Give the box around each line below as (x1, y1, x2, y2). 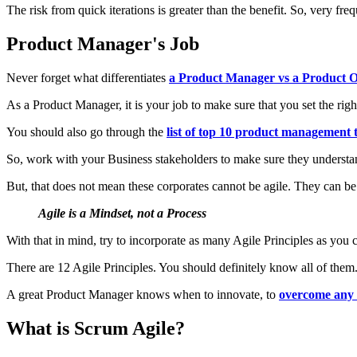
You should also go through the (6, 124, 167, 139)
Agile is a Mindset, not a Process (38, 206, 206, 220)
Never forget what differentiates (6, 70, 169, 84)
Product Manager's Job (6, 33, 199, 54)
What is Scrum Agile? (6, 317, 185, 339)
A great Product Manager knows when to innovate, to (6, 287, 279, 301)
